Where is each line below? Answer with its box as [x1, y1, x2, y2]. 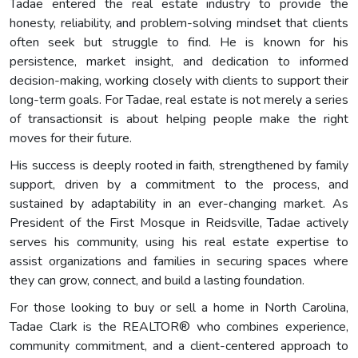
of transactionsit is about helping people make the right [10, 110, 348, 129]
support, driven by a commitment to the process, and [10, 176, 348, 194]
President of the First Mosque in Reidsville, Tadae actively [10, 214, 348, 233]
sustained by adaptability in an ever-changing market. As [10, 195, 348, 213]
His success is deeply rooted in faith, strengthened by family [10, 157, 348, 175]
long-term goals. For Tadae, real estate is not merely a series [10, 91, 348, 109]
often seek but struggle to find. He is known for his [10, 34, 348, 52]
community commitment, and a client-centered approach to [10, 337, 348, 356]
